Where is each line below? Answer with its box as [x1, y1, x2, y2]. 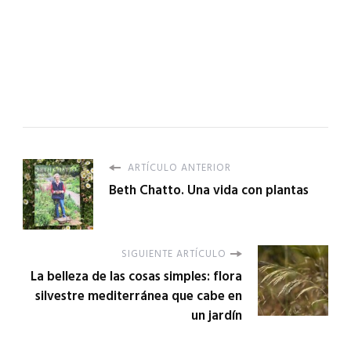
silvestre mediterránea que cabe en [35, 285, 242, 307]
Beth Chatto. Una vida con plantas [109, 179, 309, 201]
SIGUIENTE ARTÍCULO [121, 246, 226, 262]
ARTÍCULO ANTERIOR [125, 160, 231, 176]
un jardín [191, 305, 242, 327]
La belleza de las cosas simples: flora [31, 266, 242, 288]
